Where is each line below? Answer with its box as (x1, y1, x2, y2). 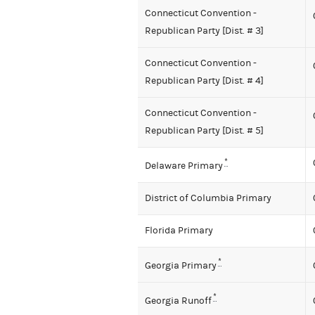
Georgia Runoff (145, 295, 212, 307)
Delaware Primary (145, 160, 223, 172)
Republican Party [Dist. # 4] (145, 75, 264, 87)
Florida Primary (145, 225, 213, 237)
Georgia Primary (145, 259, 217, 271)
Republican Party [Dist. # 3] (145, 25, 264, 37)
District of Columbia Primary (145, 193, 271, 205)
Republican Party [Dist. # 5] (145, 125, 264, 137)
